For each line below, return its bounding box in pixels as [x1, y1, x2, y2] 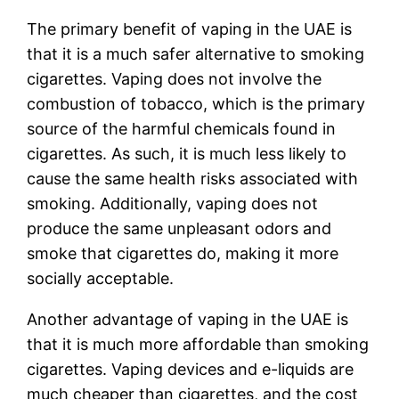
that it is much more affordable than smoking [27, 335, 370, 354]
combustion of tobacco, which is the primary [27, 94, 366, 114]
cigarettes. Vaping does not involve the [27, 69, 322, 89]
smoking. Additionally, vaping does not [27, 194, 319, 214]
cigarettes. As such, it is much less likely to [27, 144, 347, 164]
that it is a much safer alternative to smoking [27, 45, 365, 64]
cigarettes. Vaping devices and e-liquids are [27, 360, 354, 379]
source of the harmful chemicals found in [27, 119, 337, 139]
